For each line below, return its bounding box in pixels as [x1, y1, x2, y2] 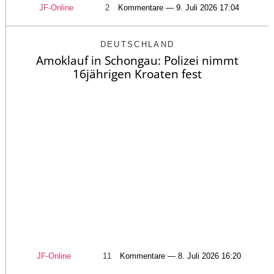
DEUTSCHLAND [100, 40, 175, 50]
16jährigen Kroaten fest [73, 66, 202, 83]
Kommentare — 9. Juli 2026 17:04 [117, 3, 239, 13]
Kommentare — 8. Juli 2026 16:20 [120, 251, 241, 261]
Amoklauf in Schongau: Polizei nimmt [36, 53, 239, 69]
